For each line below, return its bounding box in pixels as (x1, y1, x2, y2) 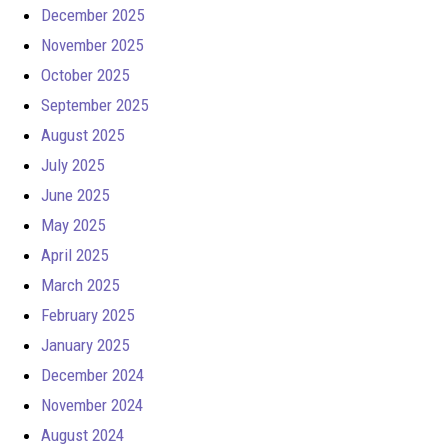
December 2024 (41, 364, 144, 385)
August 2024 (41, 424, 124, 445)
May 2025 (41, 214, 105, 235)
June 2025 (41, 184, 109, 205)
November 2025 (41, 34, 143, 55)
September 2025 (41, 94, 148, 115)
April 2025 (41, 244, 108, 265)
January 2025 (41, 334, 129, 355)
